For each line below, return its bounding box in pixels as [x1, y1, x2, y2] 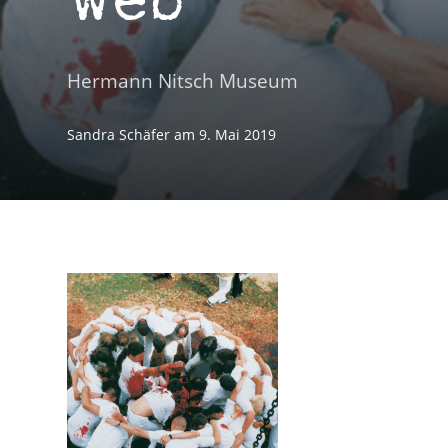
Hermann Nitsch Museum [67, 67, 299, 94]
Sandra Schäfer [67, 125, 175, 145]
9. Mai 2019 [199, 125, 277, 145]
